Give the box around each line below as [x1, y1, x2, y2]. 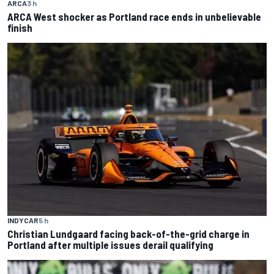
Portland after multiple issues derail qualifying [7, 238, 213, 251]
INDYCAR [7, 215, 39, 224]
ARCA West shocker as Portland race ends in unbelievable [7, 10, 261, 23]
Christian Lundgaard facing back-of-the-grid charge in [7, 227, 250, 240]
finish [7, 21, 32, 34]
